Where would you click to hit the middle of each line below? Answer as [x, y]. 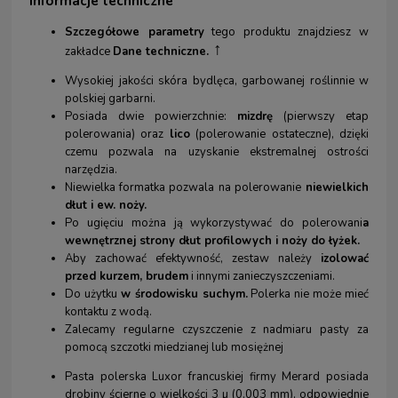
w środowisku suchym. [184, 294]
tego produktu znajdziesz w [287, 32]
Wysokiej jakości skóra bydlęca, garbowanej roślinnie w [217, 80]
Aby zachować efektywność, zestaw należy [193, 258]
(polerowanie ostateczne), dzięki [279, 134]
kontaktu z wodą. [108, 311]
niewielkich [335, 187]
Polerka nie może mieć [308, 294]
